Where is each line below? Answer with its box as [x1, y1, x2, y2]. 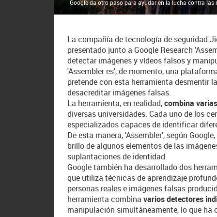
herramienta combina [67, 194, 144, 204]
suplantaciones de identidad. [67, 151, 168, 162]
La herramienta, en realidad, [67, 98, 165, 108]
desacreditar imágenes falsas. [67, 87, 171, 98]
